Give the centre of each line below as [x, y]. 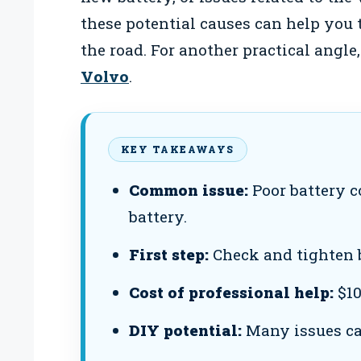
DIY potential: [185, 330]
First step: [168, 255]
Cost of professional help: [231, 293]
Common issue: [188, 190]
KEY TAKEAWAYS [178, 149]
